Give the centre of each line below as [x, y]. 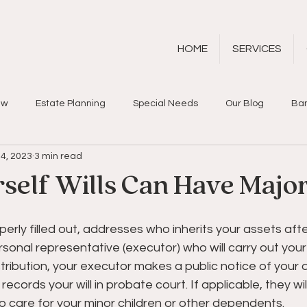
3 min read [58, 156]
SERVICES [257, 49]
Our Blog [245, 103]
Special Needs [165, 103]
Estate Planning [71, 103]
